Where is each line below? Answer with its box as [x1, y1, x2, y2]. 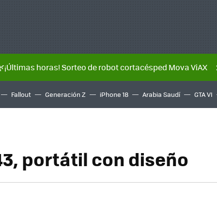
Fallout [11, 90, 31, 99]
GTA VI [194, 90, 213, 99]
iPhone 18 [100, 90, 128, 99]
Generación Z [45, 90, 86, 99]
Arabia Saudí [142, 90, 180, 99]
